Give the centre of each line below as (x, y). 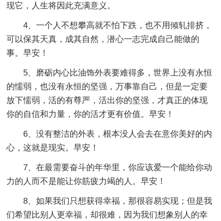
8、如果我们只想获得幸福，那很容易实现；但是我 (118, 201)
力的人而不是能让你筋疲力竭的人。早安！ (86, 181)
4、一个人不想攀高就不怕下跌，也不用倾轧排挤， (118, 25)
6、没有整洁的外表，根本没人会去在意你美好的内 (118, 134)
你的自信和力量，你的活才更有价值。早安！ (91, 114)
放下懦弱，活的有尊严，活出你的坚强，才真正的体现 (107, 100)
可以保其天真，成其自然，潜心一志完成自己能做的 (103, 39)
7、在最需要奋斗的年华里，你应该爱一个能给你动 (118, 167)
